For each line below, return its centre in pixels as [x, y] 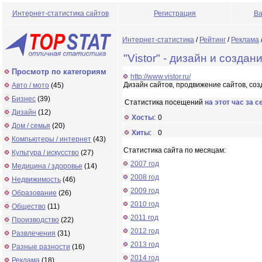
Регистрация [175, 13]
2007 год [145, 164]
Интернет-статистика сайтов [60, 13]
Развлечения [34, 233]
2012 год [145, 231]
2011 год [144, 218]
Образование [34, 193]
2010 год [145, 204]
